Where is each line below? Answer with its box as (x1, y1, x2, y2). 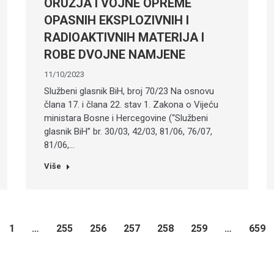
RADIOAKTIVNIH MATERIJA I (44, 29, 205, 45)
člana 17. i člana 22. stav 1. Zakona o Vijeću (44, 98, 219, 110)
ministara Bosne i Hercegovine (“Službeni (44, 112, 209, 124)
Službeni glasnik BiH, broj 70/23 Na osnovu (44, 85, 215, 97)
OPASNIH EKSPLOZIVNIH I (44, 12, 190, 28)
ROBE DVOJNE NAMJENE (44, 46, 186, 62)
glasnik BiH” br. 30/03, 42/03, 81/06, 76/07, (44, 125, 213, 137)
